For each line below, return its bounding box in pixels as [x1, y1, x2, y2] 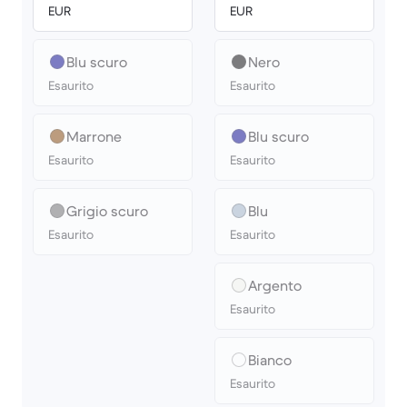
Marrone [66, 127, 122, 145]
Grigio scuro [66, 202, 148, 220]
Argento [248, 276, 302, 294]
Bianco [248, 351, 292, 369]
